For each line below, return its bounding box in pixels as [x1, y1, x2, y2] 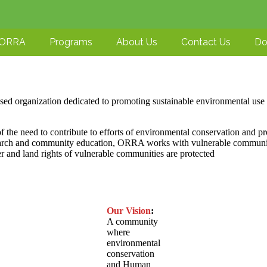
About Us [116, 36, 157, 48]
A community [107, 216, 158, 226]
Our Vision [107, 205, 151, 216]
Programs [49, 36, 92, 48]
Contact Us [181, 36, 231, 48]
